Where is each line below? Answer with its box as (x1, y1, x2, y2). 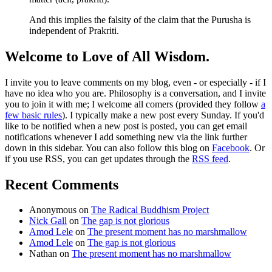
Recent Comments (5, 176, 118, 192)
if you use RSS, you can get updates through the (5, 153, 192, 164)
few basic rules (5, 109, 62, 120)
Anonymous (29, 205, 76, 216)
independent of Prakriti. (29, 25, 119, 36)
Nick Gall (29, 216, 67, 226)
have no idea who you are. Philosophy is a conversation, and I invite (5, 87, 266, 98)
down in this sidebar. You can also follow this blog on (5, 142, 212, 153)
